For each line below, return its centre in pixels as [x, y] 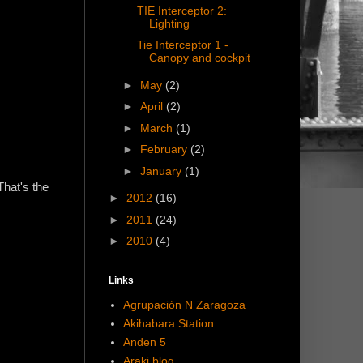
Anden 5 [144, 342]
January [162, 171]
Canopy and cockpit [199, 58]
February [165, 149]
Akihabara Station [168, 324]
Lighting [169, 23]
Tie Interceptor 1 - [182, 45]
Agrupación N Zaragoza [184, 305]
